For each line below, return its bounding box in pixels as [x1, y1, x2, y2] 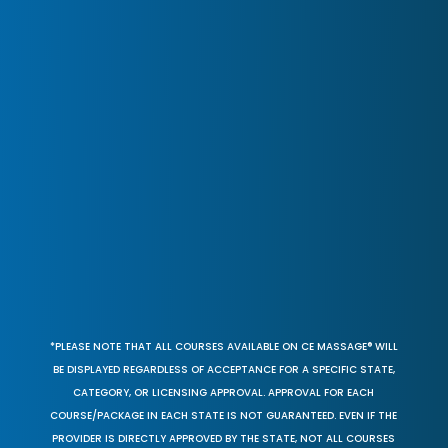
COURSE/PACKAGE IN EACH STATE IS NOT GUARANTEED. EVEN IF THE [50, 407, 398, 423]
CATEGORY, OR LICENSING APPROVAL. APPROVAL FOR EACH [73, 384, 375, 400]
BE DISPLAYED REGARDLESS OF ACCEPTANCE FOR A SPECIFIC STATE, [52, 361, 395, 377]
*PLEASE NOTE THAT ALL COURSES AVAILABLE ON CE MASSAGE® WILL [49, 338, 398, 354]
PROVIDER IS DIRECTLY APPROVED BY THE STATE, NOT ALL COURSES [52, 430, 396, 446]
